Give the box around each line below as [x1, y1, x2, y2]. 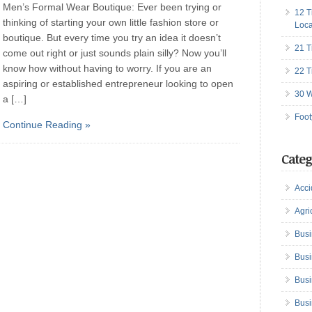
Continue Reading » [3, 119, 91, 130]
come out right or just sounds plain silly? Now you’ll [3, 47, 226, 58]
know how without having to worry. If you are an [3, 63, 212, 74]
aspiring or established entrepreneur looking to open [3, 78, 233, 89]
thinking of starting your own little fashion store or [3, 17, 219, 28]
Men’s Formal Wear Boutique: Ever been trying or [3, 1, 221, 13]
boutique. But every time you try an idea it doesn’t [3, 32, 221, 43]
